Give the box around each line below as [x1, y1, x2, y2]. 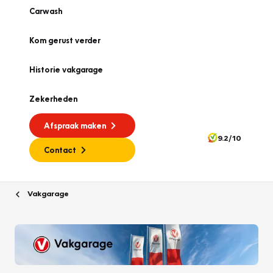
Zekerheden [29, 94, 77, 104]
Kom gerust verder [29, 35, 101, 45]
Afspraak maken [44, 121, 106, 130]
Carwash [29, 6, 62, 16]
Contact [44, 145, 76, 155]
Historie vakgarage [29, 65, 103, 74]
